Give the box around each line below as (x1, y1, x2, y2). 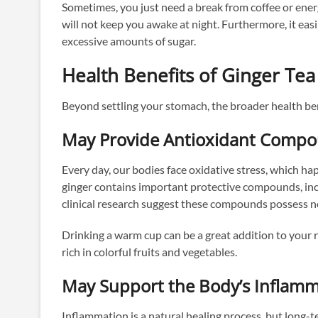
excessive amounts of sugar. (62, 34, 196, 48)
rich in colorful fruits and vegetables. (62, 245, 237, 259)
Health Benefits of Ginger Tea (62, 62, 315, 89)
